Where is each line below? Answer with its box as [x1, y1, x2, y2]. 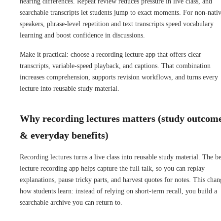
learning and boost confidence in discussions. [20, 31, 145, 39]
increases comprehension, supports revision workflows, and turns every [20, 73, 218, 81]
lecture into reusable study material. [20, 84, 119, 92]
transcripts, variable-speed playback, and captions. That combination [20, 62, 211, 70]
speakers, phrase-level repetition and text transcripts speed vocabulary [20, 20, 214, 28]
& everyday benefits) [20, 129, 109, 141]
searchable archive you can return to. [20, 198, 122, 206]
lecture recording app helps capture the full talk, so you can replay [20, 164, 205, 172]
